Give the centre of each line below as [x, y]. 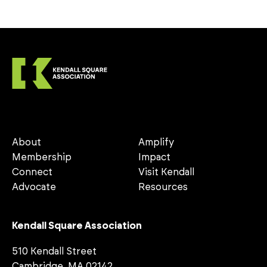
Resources [163, 187]
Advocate [34, 187]
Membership [42, 157]
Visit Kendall [166, 172]
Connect [32, 172]
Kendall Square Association [77, 226]
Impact [154, 157]
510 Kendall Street [54, 252]
